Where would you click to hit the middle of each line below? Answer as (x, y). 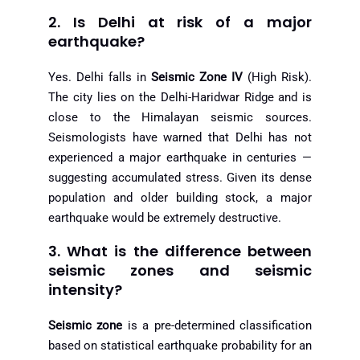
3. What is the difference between (180, 251)
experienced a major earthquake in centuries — (180, 158)
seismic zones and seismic (180, 270)
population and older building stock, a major (180, 198)
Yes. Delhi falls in (100, 78)
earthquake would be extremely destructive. (165, 218)
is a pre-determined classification (217, 325)
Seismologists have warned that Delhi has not (180, 138)
